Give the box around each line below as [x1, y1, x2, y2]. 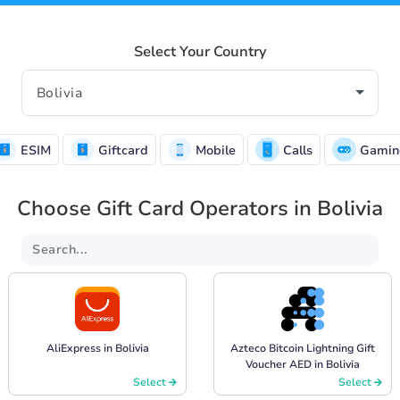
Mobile [192, 141, 236, 159]
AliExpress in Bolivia [46, 340, 149, 355]
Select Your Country [133, 41, 267, 62]
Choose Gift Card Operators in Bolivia [17, 194, 383, 222]
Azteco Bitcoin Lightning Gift [230, 340, 375, 355]
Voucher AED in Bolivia [246, 356, 360, 371]
